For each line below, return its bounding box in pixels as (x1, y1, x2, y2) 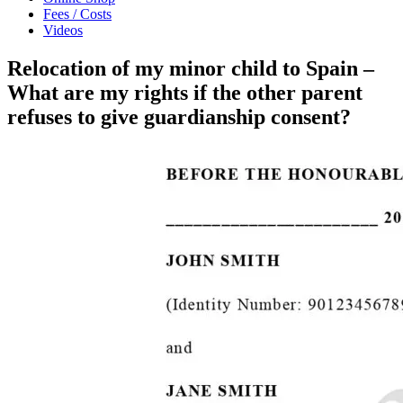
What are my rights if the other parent (7, 80, 363, 104)
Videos (43, 22, 83, 38)
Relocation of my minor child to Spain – (7, 56, 374, 80)
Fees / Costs (43, 6, 112, 22)
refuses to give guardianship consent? (7, 104, 351, 129)
